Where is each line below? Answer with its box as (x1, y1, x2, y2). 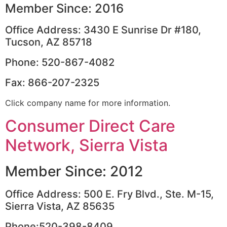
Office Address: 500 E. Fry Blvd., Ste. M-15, (5, 187, 214, 200)
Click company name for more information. (5, 98, 170, 108)
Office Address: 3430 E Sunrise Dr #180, (5, 24, 201, 36)
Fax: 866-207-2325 (5, 77, 99, 89)
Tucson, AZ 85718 (5, 36, 92, 49)
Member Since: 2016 (5, 1, 124, 16)
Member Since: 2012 (5, 162, 143, 180)
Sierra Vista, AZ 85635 (5, 200, 115, 212)
